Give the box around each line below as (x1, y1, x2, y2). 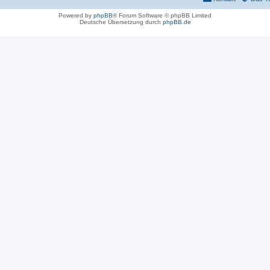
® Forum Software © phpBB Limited (113, 12, 212, 19)
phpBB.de (162, 19, 191, 25)
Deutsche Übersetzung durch (79, 19, 163, 25)
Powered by (58, 12, 93, 19)
